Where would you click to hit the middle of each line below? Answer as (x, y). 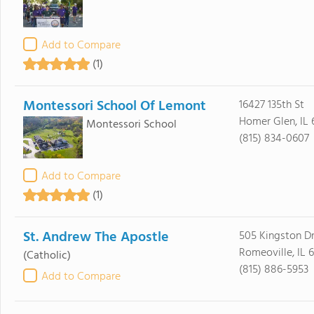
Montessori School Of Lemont (114, 107)
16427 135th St (271, 105)
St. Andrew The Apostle (96, 238)
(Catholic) (47, 256)
